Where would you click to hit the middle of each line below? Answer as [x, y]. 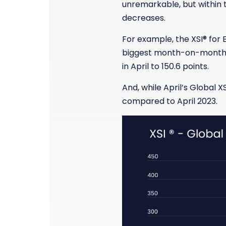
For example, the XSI [162, 39]
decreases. [144, 18]
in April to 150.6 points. [165, 66]
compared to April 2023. [170, 101]
